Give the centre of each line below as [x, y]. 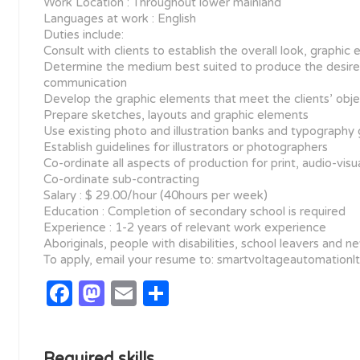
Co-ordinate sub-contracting [121, 180]
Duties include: [84, 35]
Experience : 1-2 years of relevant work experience [185, 228]
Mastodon [168, 294]
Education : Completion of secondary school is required [194, 212]
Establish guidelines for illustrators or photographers [186, 147]
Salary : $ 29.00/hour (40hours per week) [155, 196]
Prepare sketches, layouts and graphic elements [176, 115]
